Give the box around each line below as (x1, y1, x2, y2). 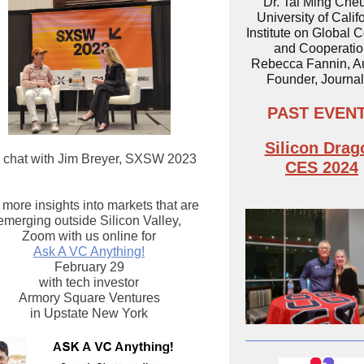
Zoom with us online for (22, 229, 156, 243)
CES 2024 (285, 158, 358, 176)
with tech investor (39, 275, 139, 289)
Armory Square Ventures (18, 291, 160, 305)
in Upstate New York (30, 306, 148, 320)
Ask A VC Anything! (33, 245, 145, 258)
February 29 (54, 260, 124, 274)
